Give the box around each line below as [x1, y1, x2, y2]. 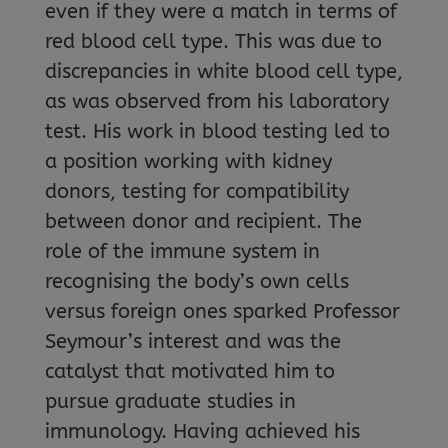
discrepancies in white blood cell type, [44, 60, 403, 83]
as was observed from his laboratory [44, 90, 389, 113]
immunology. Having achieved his [44, 420, 360, 443]
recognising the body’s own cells [44, 270, 349, 293]
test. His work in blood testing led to [44, 120, 390, 143]
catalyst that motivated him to [44, 360, 335, 383]
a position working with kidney [44, 150, 332, 173]
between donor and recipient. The [44, 210, 362, 233]
